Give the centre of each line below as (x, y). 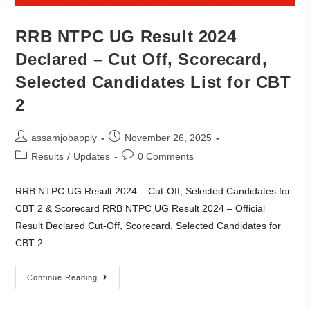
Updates (92, 157)
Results (48, 157)
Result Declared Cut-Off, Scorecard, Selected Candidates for (148, 226)
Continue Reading (63, 278)
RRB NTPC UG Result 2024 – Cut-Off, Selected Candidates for (153, 191)
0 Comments (166, 157)
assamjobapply (64, 138)
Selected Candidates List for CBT (153, 82)
